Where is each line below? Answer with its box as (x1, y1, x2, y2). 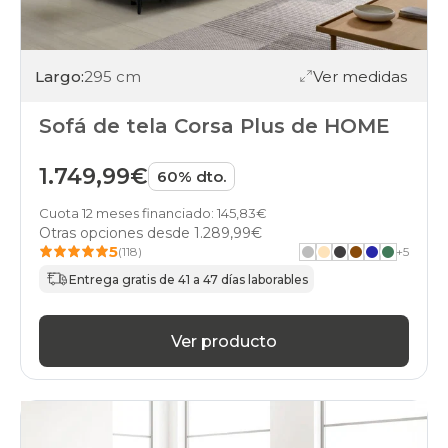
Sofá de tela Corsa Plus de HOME (39, 114, 390, 139)
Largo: (35, 66, 84, 86)
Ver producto (171, 331, 277, 351)
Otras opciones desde (39, 224, 194, 243)
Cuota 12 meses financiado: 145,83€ (39, 205, 267, 222)
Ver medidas (313, 66, 407, 86)
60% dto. (157, 167, 226, 187)
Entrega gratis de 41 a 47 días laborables (69, 271, 308, 287)
